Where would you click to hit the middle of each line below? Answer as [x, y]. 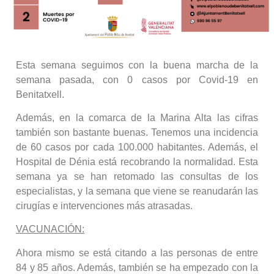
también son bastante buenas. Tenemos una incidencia [137, 132]
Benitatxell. [40, 94]
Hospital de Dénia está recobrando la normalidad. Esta [137, 161]
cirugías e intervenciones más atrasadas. [104, 206]
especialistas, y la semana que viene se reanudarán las [137, 191]
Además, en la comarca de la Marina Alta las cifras [137, 117]
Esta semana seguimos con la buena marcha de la [137, 65]
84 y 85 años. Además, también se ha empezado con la [137, 267]
